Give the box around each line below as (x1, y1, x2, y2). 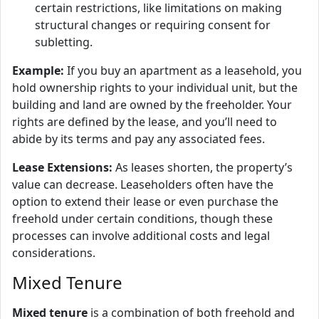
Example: (12, 63, 64, 78)
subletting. (35, 34, 93, 50)
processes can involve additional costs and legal (12, 228, 270, 244)
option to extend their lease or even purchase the (12, 194, 278, 209)
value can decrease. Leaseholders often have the (12, 177, 273, 192)
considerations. (12, 245, 95, 261)
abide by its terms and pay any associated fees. (12, 131, 265, 147)
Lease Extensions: (12, 159, 113, 175)
